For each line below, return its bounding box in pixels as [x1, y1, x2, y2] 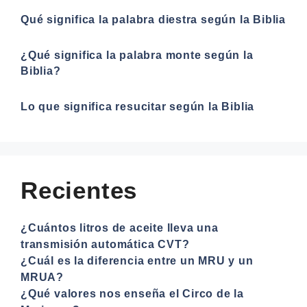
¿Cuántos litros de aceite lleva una [21, 221, 219, 234]
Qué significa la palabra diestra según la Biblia [21, 13, 286, 25]
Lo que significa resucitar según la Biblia [21, 100, 255, 112]
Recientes [21, 176, 138, 204]
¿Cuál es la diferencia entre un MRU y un [21, 254, 254, 267]
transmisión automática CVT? [21, 238, 190, 250]
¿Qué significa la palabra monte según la [21, 49, 254, 61]
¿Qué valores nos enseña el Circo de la [21, 287, 245, 299]
